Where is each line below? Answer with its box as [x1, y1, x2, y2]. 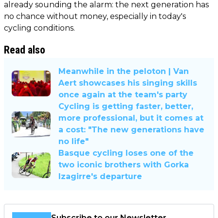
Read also [4, 44, 45, 56]
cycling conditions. [4, 23, 75, 33]
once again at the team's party [58, 90, 187, 100]
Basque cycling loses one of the [58, 148, 194, 158]
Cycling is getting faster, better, [58, 102, 193, 111]
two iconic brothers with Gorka [58, 160, 189, 170]
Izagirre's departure [58, 172, 142, 182]
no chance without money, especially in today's [4, 12, 186, 21]
